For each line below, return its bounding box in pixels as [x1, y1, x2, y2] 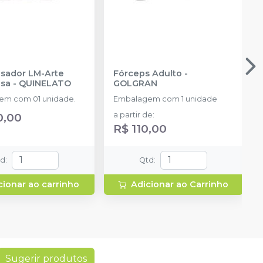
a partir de [113, 110, 153, 119]
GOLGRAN [113, 77, 157, 89]
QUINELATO [18, 77, 71, 89]
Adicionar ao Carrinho [131, 178, 229, 190]
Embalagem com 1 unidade [113, 94, 217, 103]
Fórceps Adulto [113, 68, 182, 79]
